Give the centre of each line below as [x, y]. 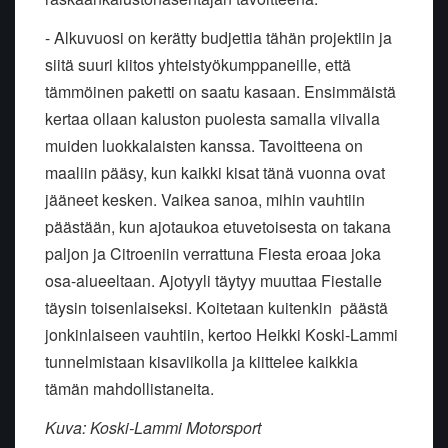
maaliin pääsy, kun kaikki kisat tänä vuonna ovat [215, 173]
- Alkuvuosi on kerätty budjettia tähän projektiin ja [218, 38]
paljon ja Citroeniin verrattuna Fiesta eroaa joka [213, 254]
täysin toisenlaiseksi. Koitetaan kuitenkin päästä [216, 308]
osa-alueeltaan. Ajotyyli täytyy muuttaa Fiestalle [213, 281]
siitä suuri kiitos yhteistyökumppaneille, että [198, 65]
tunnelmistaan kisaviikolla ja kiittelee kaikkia [201, 362]
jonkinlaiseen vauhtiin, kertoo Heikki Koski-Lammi [221, 335]
